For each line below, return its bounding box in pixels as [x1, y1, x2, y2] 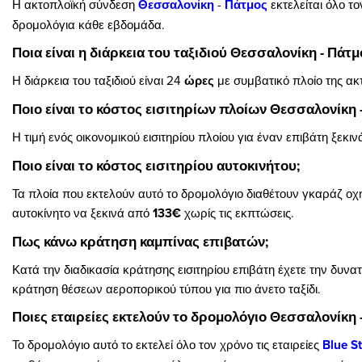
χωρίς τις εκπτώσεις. [181, 204, 294, 221]
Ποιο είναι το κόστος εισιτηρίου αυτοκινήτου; [12, 155, 300, 175]
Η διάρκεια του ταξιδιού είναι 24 [12, 71, 181, 89]
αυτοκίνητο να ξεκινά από [12, 204, 153, 221]
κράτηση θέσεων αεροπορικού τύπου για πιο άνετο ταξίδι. [12, 280, 321, 297]
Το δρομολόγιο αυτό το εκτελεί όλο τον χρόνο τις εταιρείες [12, 335, 322, 353]
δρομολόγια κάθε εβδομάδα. [12, 15, 165, 33]
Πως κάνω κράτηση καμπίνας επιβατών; [12, 231, 268, 251]
